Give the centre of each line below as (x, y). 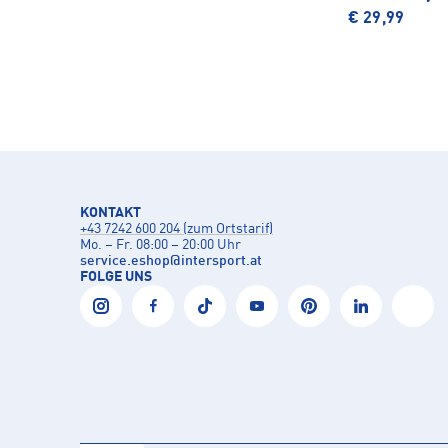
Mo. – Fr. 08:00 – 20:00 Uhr (160, 245)
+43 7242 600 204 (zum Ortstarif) (176, 229)
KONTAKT (110, 213)
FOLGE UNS (116, 277)
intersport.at (221, 261)
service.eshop (125, 261)
